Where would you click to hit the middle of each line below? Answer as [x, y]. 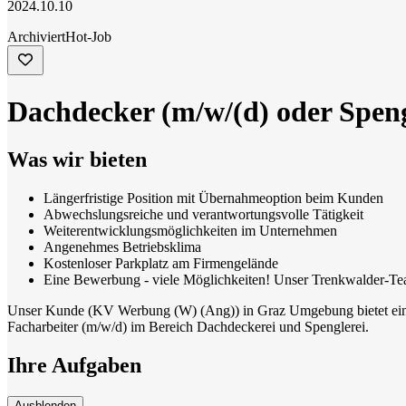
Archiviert [36, 37]
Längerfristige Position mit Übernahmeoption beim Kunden [213, 198]
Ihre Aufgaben [74, 365]
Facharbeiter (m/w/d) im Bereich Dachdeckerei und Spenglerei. [188, 326]
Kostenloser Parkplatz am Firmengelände [163, 263]
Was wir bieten [77, 159]
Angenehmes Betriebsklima [122, 246]
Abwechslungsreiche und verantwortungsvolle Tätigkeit [203, 214]
